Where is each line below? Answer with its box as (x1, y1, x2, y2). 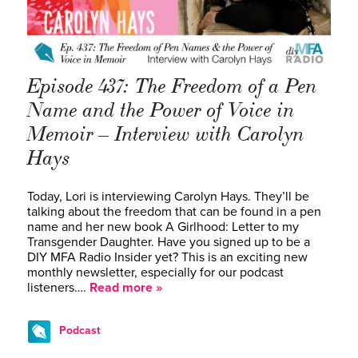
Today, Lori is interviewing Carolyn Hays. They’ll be (27, 188, 309, 205)
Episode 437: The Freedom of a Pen (27, 73, 317, 99)
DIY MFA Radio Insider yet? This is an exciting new (27, 249, 308, 265)
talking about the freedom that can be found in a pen (27, 203, 321, 220)
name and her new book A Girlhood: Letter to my (27, 218, 299, 235)
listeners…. (27, 279, 89, 296)
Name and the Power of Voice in (27, 97, 295, 123)
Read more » (89, 279, 162, 296)
